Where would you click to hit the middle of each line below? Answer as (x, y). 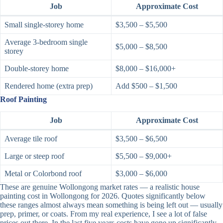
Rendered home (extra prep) (49, 86)
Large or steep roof (34, 156)
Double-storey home (37, 69)
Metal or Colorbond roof (43, 173)
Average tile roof (31, 138)
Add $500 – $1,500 (146, 86)
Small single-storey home (44, 25)
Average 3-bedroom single (46, 42)
